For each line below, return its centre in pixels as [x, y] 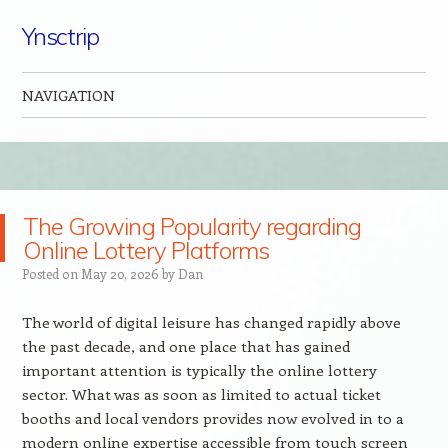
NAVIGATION [68, 95]
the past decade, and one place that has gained [185, 346]
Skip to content [74, 134]
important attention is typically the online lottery [199, 370]
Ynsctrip [60, 36]
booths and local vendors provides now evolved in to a [212, 418]
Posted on [51, 273]
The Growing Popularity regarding [192, 226]
